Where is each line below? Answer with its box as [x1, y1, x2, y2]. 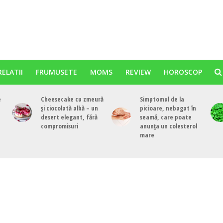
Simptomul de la [139, 95, 184, 104]
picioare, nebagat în [139, 104, 196, 112]
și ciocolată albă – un [40, 104, 98, 112]
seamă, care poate [139, 112, 192, 121]
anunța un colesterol [139, 121, 197, 130]
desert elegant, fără [40, 112, 98, 121]
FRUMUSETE [35, 67, 77, 77]
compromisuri [40, 121, 78, 130]
